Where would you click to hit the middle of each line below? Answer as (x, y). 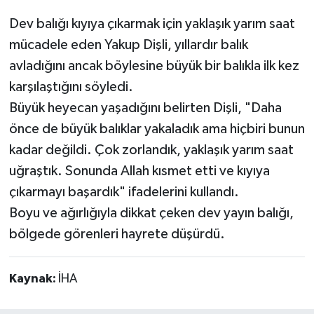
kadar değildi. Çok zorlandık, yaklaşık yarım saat (151, 150)
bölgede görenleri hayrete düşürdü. (117, 234)
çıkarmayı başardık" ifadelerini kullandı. (124, 192)
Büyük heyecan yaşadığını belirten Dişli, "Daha (145, 108)
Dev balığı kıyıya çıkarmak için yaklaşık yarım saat (152, 23)
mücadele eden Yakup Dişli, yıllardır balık (128, 45)
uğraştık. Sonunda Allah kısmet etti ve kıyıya (139, 171)
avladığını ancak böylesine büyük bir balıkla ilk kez (154, 66)
